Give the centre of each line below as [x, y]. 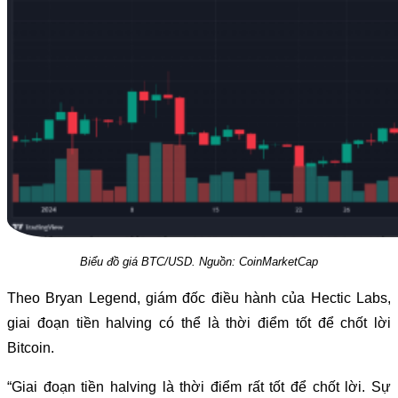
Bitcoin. [31, 347]
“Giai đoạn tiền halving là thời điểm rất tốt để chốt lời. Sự [199, 386]
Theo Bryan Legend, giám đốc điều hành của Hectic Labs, [199, 298]
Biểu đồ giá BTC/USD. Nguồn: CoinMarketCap [199, 261]
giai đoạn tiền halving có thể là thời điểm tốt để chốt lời [199, 322]
